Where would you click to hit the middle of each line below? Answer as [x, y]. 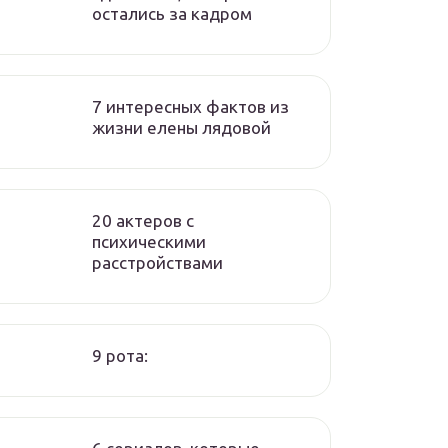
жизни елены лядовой [181, 127]
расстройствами [157, 262]
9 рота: [120, 355]
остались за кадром [172, 13]
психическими [149, 241]
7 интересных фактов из [190, 106]
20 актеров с [143, 220]
